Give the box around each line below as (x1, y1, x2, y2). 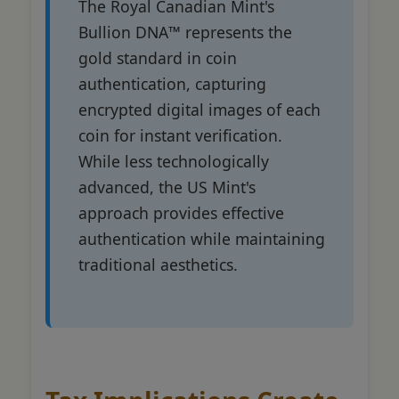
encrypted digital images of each (78, 98, 321, 120)
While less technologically (78, 150, 269, 172)
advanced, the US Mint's (78, 175, 256, 198)
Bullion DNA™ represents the (78, 20, 292, 43)
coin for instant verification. (78, 124, 282, 146)
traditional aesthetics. (78, 253, 238, 275)
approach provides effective (78, 201, 284, 224)
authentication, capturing (78, 72, 266, 94)
